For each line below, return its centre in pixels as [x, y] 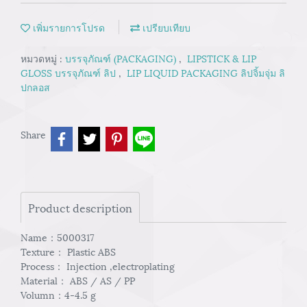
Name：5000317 [57, 237]
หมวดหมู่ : [43, 58]
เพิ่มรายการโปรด [67, 27]
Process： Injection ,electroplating [98, 266]
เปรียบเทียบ [165, 27]
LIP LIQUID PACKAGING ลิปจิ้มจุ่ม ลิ [206, 72]
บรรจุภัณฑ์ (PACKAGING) [122, 58]
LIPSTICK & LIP [222, 58]
